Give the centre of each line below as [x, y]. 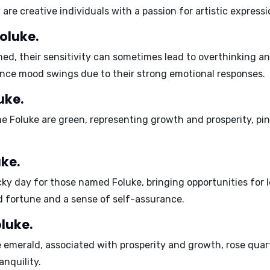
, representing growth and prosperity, [171, 120]
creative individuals [64, 11]
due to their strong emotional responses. [172, 74]
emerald [22, 245]
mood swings [49, 74]
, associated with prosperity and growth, [133, 245]
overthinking [227, 57]
